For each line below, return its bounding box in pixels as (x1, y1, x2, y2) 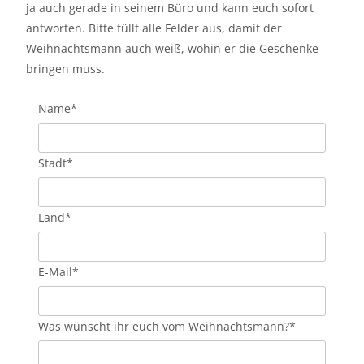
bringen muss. (26, 61, 105, 76)
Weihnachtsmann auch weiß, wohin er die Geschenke (26, 41, 318, 56)
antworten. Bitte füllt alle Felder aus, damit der (26, 20, 282, 36)
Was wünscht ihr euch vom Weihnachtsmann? (38, 318, 289, 334)
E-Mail (38, 264, 72, 279)
